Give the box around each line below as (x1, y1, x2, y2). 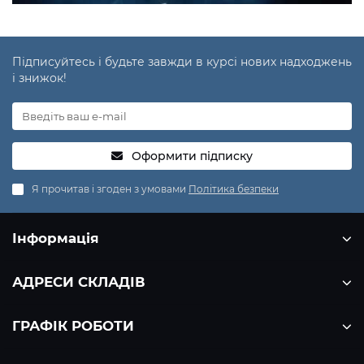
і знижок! (12, 71, 67, 86)
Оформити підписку (132, 149, 253, 164)
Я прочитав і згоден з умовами (32, 183, 188, 196)
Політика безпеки (188, 183, 279, 196)
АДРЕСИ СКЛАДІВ (12, 274, 145, 291)
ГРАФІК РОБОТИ (12, 318, 134, 335)
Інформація (12, 230, 99, 247)
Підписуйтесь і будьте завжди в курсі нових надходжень (12, 54, 352, 70)
